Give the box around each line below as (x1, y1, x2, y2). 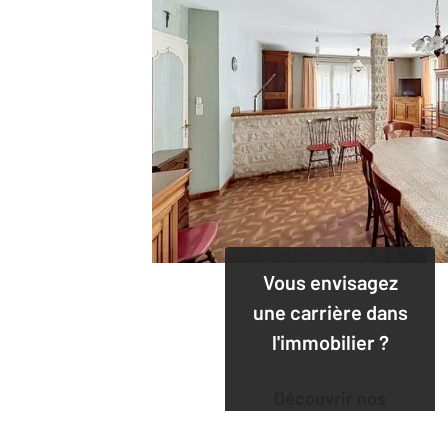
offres (305, 413, 355, 436)
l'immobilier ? (271, 329, 389, 354)
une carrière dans (252, 299, 408, 324)
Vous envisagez (262, 269, 398, 294)
